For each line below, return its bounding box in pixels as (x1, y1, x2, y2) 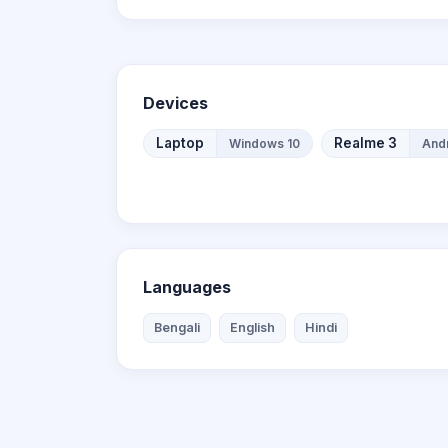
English (230, 320, 275, 335)
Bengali (154, 320, 200, 335)
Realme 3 (334, 135, 397, 151)
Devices (143, 93, 208, 113)
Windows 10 (229, 135, 300, 151)
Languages (143, 277, 231, 297)
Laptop (156, 135, 204, 151)
